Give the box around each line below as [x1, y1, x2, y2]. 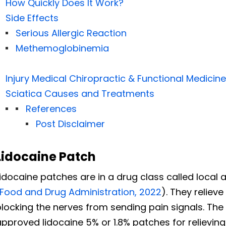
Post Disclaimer [35, 117, 105, 130]
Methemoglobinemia [15, 41, 109, 54]
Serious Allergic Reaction [15, 26, 127, 39]
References [25, 102, 77, 115]
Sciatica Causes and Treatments [5, 87, 154, 100]
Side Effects [5, 11, 59, 24]
